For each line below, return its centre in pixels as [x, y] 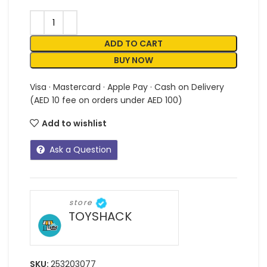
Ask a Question [80, 150]
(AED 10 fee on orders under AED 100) [106, 100]
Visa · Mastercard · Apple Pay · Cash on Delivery [127, 87]
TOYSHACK [100, 216]
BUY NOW [133, 60]
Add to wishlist [74, 123]
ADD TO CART [133, 44]
